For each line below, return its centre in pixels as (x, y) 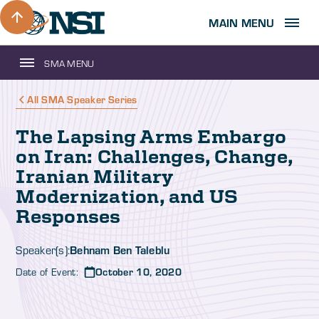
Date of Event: (47, 272)
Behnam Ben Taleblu (120, 250)
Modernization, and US (127, 196)
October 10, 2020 (138, 272)
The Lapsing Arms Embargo (151, 136)
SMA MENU (69, 63)
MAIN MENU (242, 22)
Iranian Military (94, 176)
